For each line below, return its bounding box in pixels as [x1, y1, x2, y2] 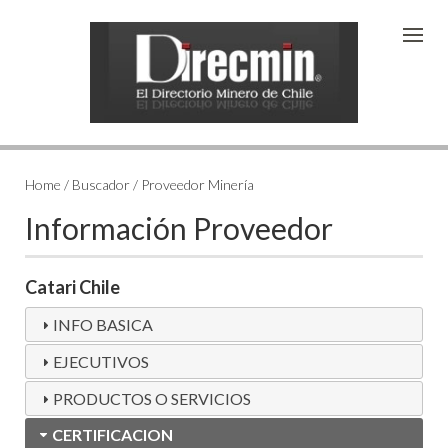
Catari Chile [25, 276, 120, 299]
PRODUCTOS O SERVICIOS [53, 389, 252, 409]
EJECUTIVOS [53, 352, 150, 372]
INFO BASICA [53, 315, 154, 335]
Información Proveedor [25, 210, 333, 247]
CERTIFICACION [52, 425, 174, 445]
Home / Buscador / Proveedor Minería [25, 176, 254, 194]
